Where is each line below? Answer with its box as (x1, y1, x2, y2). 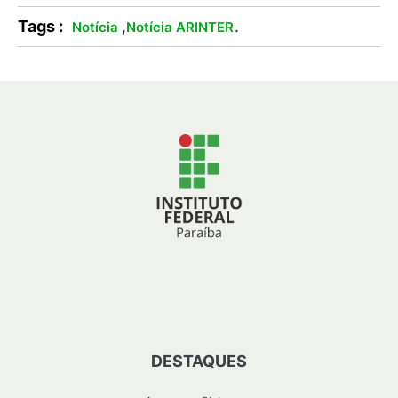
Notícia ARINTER (125, 18, 234, 36)
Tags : (18, 16, 63, 36)
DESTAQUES (151, 352, 247, 370)
